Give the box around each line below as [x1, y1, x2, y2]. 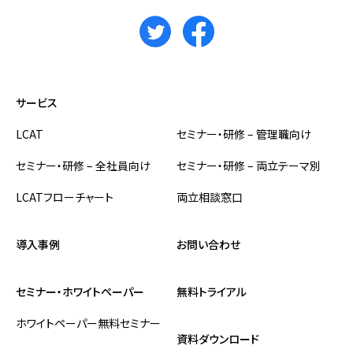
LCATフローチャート [16, 188, 113, 205]
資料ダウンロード [176, 330, 259, 347]
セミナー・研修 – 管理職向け [176, 125, 311, 142]
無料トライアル [176, 283, 247, 299]
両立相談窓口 [176, 188, 243, 205]
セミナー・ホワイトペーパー [16, 283, 144, 299]
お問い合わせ [176, 236, 240, 252]
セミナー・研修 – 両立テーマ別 [176, 157, 321, 173]
